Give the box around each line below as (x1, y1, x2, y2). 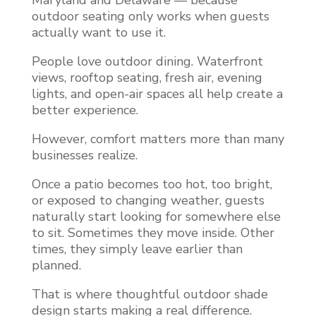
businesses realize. (31, 147, 138, 164)
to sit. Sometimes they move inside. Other (31, 224, 274, 242)
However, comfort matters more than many (31, 130, 284, 148)
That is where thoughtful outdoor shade (31, 286, 268, 303)
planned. (31, 257, 81, 274)
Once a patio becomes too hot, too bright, (31, 176, 272, 193)
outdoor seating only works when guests (31, 8, 269, 25)
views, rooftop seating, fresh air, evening (31, 69, 262, 87)
